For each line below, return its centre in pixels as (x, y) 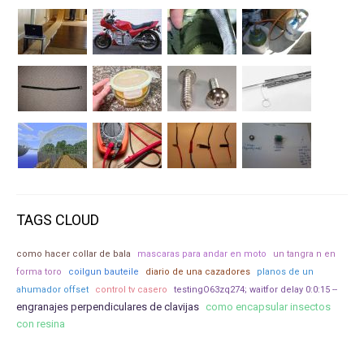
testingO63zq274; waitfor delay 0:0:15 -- (256, 290)
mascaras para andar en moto (202, 254)
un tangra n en (304, 254)
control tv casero (131, 290)
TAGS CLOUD (58, 220)
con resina (41, 324)
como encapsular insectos (268, 307)
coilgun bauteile (104, 272)
